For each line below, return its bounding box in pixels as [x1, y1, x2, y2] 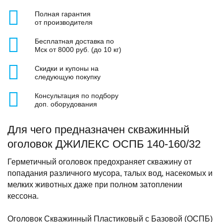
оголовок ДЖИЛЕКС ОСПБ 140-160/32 [7, 138, 201, 150]
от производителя [35, 18, 93, 26]
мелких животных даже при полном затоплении [7, 180, 182, 189]
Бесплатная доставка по [35, 37, 114, 45]
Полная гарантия [35, 10, 91, 18]
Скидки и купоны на [35, 64, 99, 72]
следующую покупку [35, 73, 101, 81]
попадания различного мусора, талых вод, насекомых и [7, 169, 213, 177]
